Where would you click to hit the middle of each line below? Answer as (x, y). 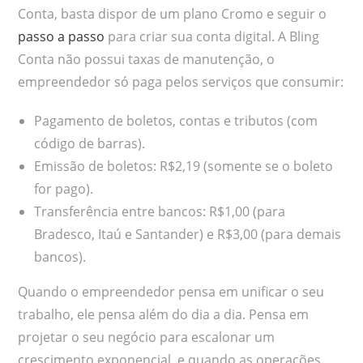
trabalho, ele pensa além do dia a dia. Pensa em (164, 315)
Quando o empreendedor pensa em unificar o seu (171, 292)
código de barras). (90, 144)
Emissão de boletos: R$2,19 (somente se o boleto (184, 167)
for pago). (64, 189)
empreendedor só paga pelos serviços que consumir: (181, 82)
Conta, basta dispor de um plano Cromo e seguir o (173, 14)
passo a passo (62, 37)
